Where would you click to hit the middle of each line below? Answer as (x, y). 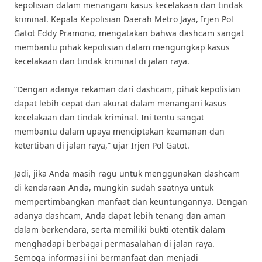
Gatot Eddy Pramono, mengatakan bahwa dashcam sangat (129, 33)
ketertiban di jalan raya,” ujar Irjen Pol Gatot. (102, 145)
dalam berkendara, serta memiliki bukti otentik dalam (120, 230)
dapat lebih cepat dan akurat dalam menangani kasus (120, 103)
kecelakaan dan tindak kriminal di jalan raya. (102, 61)
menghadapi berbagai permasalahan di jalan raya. (114, 244)
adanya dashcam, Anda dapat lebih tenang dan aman (120, 216)
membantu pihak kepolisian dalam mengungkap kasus (122, 47)
